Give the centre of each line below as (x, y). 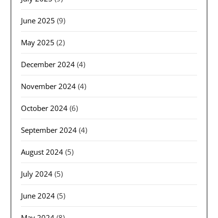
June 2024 (38, 196)
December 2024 (48, 64)
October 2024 (45, 108)
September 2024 (49, 130)
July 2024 (37, 174)
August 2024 (42, 152)
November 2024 (49, 86)
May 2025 (38, 43)
